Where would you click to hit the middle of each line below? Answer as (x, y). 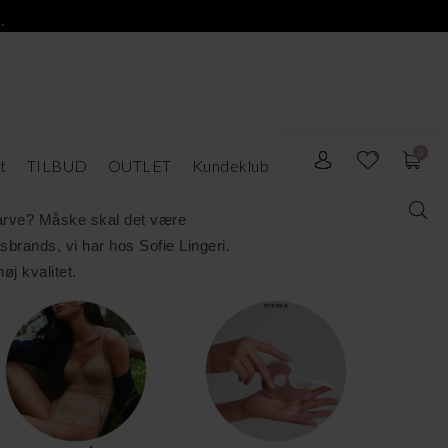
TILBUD (57, 165)
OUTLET (139, 165)
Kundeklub (230, 165)
